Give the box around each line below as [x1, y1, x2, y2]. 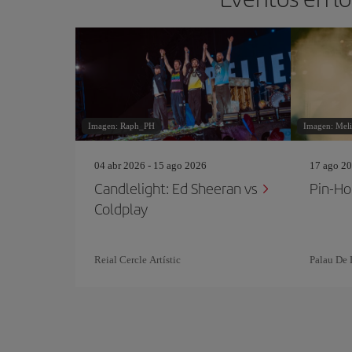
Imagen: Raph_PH [88, 121, 155, 130]
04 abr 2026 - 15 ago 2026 [94, 159, 207, 171]
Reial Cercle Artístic [94, 254, 181, 266]
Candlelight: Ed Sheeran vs [94, 178, 258, 199]
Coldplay [94, 198, 148, 219]
